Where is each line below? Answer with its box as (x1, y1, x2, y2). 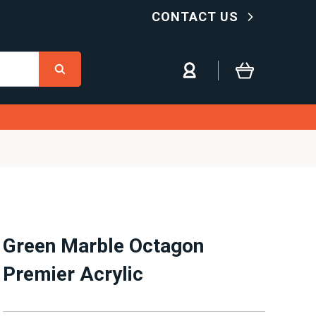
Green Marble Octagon (3, 234, 204, 257)
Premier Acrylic (3, 262, 143, 286)
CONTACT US (152, 9, 242, 24)
